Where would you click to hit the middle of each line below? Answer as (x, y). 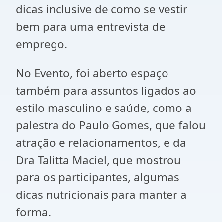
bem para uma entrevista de (91, 27)
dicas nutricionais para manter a (101, 195)
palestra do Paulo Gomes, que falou (111, 125)
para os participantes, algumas (98, 177)
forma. (33, 212)
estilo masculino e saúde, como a (104, 108)
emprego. (42, 44)
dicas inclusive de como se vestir (102, 9)
